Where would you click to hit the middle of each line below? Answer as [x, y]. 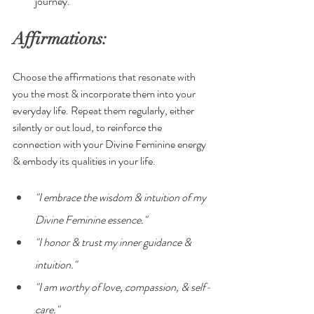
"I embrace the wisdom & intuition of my [122, 197]
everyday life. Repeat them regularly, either [104, 110]
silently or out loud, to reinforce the [88, 127]
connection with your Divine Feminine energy [110, 144]
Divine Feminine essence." [91, 219]
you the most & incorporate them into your [105, 93]
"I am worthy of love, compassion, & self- [123, 287]
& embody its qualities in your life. [84, 161]
